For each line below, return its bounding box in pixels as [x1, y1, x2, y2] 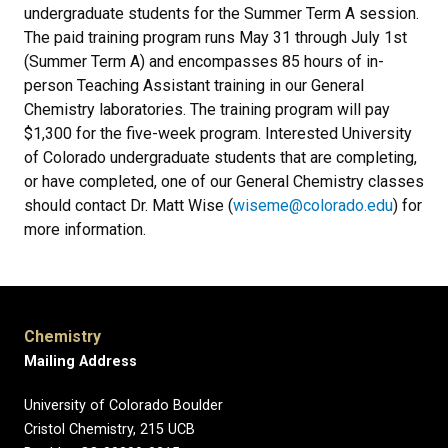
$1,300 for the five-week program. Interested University [24, 124, 412, 143]
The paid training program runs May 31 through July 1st [24, 28, 407, 47]
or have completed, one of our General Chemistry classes [24, 172, 424, 191]
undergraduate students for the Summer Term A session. [24, 4, 419, 23]
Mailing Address [24, 353, 137, 370]
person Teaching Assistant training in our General [24, 76, 364, 95]
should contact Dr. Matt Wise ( [24, 196, 233, 215]
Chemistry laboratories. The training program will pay [24, 100, 390, 119]
